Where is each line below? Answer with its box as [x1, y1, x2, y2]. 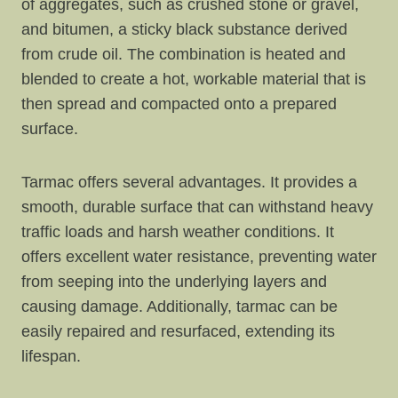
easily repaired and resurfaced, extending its [21, 322, 335, 340]
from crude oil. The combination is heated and [21, 44, 346, 63]
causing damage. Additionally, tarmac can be [21, 297, 338, 315]
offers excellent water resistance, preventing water [21, 247, 377, 266]
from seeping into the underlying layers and [21, 272, 327, 291]
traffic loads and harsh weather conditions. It [21, 222, 334, 241]
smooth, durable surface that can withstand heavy [21, 197, 373, 216]
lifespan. [21, 346, 81, 365]
